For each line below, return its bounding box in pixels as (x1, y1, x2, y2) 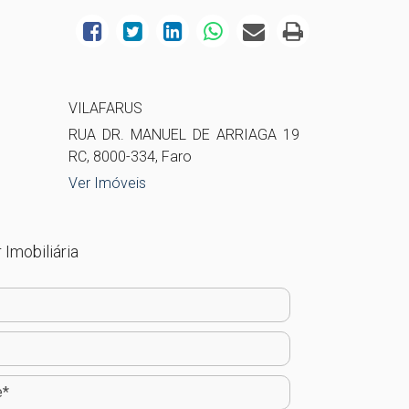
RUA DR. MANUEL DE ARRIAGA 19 (68, 126, 300, 143)
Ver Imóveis (68, 174, 146, 192)
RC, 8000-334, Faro (68, 148, 192, 165)
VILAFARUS (68, 100, 142, 117)
